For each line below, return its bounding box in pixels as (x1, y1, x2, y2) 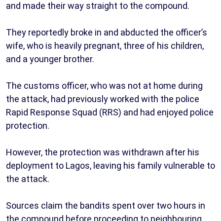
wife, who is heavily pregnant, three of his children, (6, 40, 204, 51)
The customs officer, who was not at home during (6, 80, 203, 91)
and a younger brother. (6, 53, 94, 64)
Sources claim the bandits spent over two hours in (6, 200, 205, 211)
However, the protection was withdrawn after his (6, 147, 199, 157)
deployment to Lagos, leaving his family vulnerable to (6, 160, 215, 171)
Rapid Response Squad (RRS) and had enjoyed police (6, 107, 214, 117)
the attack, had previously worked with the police (6, 93, 199, 104)
